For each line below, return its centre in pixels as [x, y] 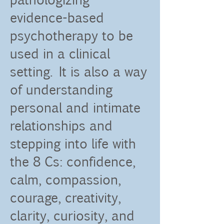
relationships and [60, 126]
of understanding [60, 90]
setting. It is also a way [77, 72]
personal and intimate [74, 108]
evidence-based [56, 18]
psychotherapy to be [70, 36]
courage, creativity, [64, 198]
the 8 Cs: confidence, [71, 162]
